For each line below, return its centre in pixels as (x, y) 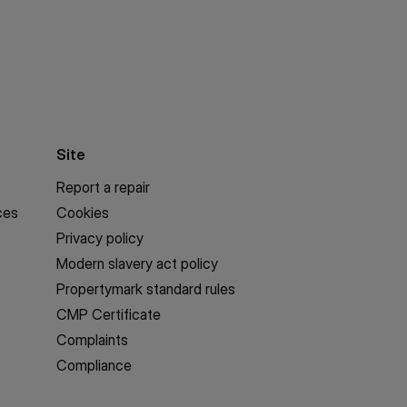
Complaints (92, 340)
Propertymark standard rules (146, 289)
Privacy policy (100, 238)
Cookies (83, 213)
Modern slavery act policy (137, 263)
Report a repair (103, 187)
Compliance (94, 365)
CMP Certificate (109, 314)
